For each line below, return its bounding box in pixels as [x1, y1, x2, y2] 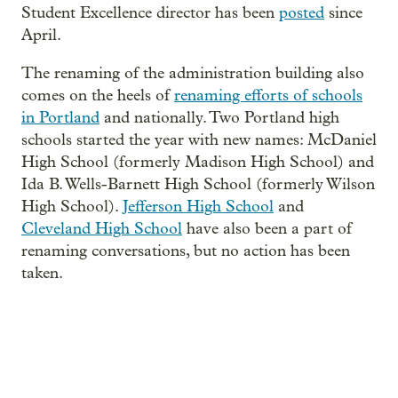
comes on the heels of [21, 85, 174, 105]
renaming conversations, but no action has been [21, 241, 350, 260]
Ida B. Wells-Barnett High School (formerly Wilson [21, 174, 375, 194]
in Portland [21, 107, 99, 127]
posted [279, 3, 324, 22]
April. [21, 25, 61, 44]
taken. [21, 263, 63, 283]
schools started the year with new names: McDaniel [21, 130, 377, 149]
